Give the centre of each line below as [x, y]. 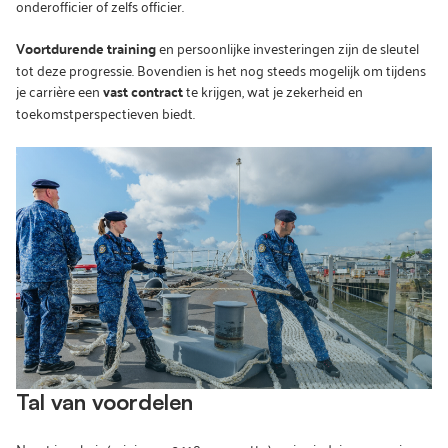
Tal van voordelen [104, 401]
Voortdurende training [86, 48]
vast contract [143, 91]
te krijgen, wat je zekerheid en [273, 90]
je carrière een [59, 90]
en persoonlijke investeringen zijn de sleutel [287, 47]
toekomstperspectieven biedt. [105, 112]
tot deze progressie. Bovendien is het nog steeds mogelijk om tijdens [221, 69]
